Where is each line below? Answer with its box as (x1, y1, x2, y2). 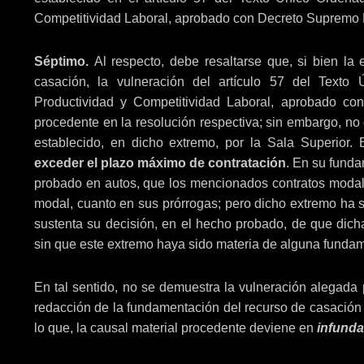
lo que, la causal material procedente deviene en (34, 320, 317, 335)
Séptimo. (34, 54, 94, 68)
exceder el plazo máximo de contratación (34, 155, 286, 170)
